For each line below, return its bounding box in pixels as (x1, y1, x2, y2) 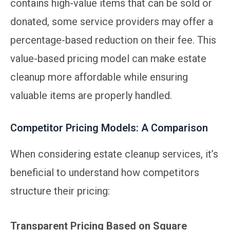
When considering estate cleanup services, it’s (10, 147, 218, 160)
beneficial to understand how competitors (10, 166, 199, 179)
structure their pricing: (10, 184, 110, 197)
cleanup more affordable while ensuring (10, 70, 188, 83)
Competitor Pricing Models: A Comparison (10, 121, 208, 134)
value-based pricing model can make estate (10, 52, 206, 65)
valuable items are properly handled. (10, 89, 172, 102)
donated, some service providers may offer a (10, 15, 213, 28)
